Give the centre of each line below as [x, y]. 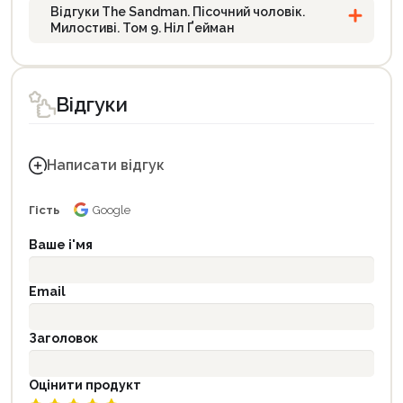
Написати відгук [106, 165]
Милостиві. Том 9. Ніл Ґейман [143, 27]
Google [112, 210]
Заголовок [63, 338]
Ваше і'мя [61, 244]
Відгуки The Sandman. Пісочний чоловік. [178, 11]
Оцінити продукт [85, 385]
